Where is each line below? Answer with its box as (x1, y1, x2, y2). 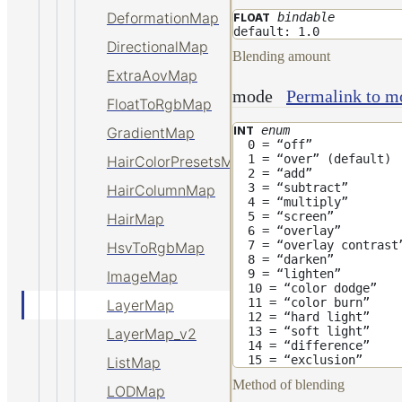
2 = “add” (233, 165, 312, 180)
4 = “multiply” (233, 194, 348, 209)
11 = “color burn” (233, 294, 370, 310)
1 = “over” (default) (233, 151, 391, 166)
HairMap (107, 210, 164, 228)
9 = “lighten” (233, 266, 341, 281)
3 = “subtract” (233, 179, 348, 195)
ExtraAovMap (107, 66, 197, 84)
